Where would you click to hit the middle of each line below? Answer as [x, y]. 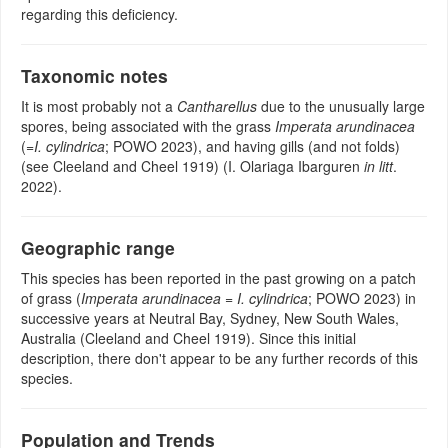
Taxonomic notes [94, 76]
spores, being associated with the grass [148, 126]
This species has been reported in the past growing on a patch [218, 278]
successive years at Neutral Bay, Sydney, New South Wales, [210, 318]
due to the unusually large [341, 106]
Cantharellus [217, 106]
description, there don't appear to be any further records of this [219, 358]
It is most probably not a [99, 106]
